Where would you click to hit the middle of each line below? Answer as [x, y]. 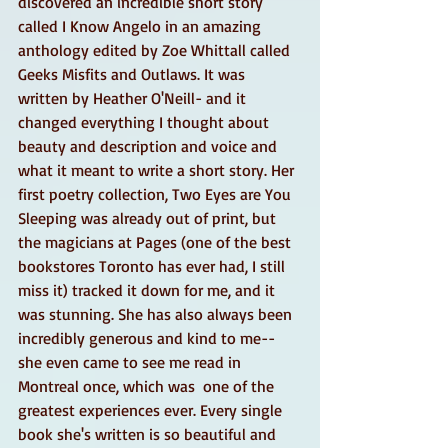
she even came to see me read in [131, 361]
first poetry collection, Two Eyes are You [156, 193]
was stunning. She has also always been [157, 313]
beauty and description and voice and [149, 145]
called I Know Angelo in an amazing [141, 25]
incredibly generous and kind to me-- [148, 337]
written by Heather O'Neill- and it [134, 97]
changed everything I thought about [145, 121]
